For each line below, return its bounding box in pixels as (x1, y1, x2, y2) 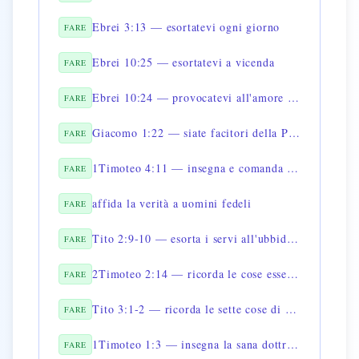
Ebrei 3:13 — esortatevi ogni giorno (92, 19, 280, 34)
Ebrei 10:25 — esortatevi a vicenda (92, 54, 275, 70)
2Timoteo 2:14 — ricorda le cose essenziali (287, 266, 299, 281)
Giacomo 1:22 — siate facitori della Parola (288, 125, 300, 140)
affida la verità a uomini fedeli (92, 196, 252, 211)
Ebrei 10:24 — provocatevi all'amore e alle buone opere (288, 90, 300, 105)
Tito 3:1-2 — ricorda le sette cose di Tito (284, 301, 296, 317)
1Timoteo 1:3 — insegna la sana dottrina (287, 337, 299, 352)
